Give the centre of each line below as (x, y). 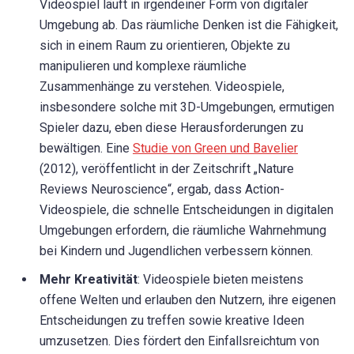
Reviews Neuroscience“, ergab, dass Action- (162, 190)
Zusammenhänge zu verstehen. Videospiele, (162, 87)
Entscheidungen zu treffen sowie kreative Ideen (172, 321)
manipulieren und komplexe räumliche (143, 66)
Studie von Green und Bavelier (215, 149)
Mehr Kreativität (88, 280)
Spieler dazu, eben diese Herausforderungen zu (171, 128)
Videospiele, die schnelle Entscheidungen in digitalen (186, 210)
